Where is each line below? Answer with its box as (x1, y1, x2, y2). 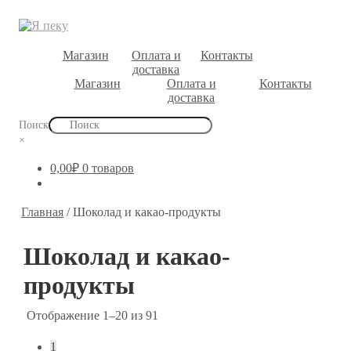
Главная (21, 205, 64, 219)
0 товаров (82, 161, 134, 175)
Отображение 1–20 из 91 (27, 308, 159, 322)
